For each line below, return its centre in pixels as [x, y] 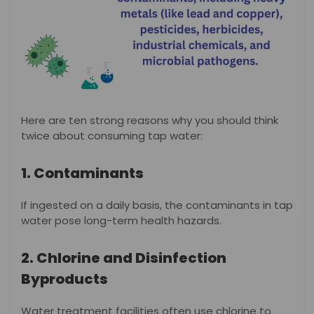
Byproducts [64, 279]
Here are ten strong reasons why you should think [150, 121]
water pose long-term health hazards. [121, 221]
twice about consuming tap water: [112, 136]
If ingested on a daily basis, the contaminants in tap [157, 205]
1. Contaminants [82, 173]
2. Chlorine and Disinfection [124, 258]
